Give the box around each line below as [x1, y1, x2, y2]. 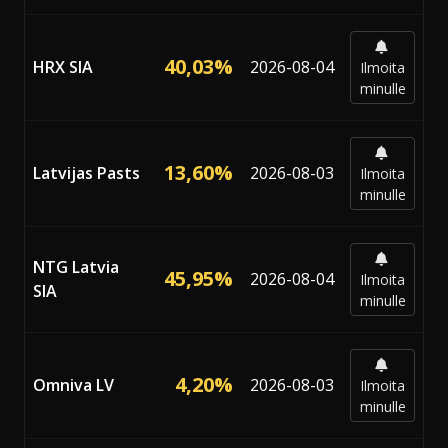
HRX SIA [33, 55, 93, 78]
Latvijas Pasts [33, 161, 140, 184]
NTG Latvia [33, 255, 119, 278]
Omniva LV [33, 373, 114, 396]
